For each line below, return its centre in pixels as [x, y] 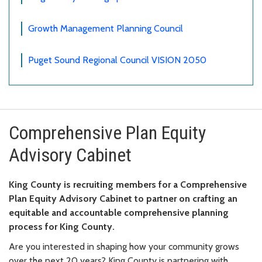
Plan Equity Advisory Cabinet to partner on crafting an [123, 199]
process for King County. [62, 227]
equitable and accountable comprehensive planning [119, 213]
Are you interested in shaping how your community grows [124, 247]
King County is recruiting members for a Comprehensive [128, 185]
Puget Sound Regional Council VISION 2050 [117, 60]
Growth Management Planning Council [106, 29]
